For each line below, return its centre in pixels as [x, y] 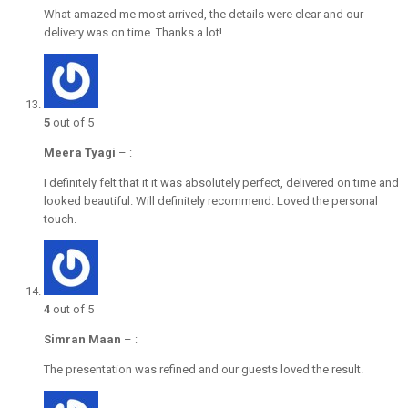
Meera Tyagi [80, 153]
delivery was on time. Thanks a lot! [133, 33]
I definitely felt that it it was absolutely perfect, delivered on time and [221, 183]
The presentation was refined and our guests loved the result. [204, 370]
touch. [60, 219]
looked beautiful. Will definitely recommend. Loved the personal [211, 201]
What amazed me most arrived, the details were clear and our [204, 15]
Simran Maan [82, 340]
